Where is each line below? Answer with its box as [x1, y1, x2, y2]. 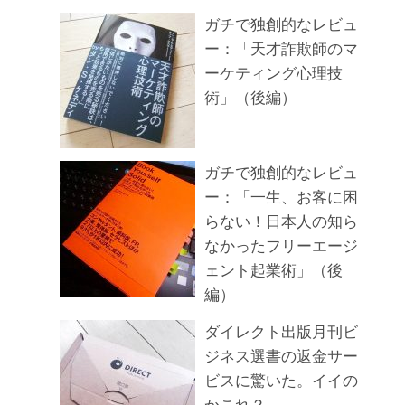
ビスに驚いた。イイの [204, 372, 358, 390]
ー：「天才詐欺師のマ [204, 40, 358, 58]
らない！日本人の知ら [204, 212, 358, 231]
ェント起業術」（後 [204, 261, 343, 279]
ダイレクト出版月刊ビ [204, 323, 358, 341]
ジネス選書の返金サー [204, 347, 358, 365]
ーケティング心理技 [204, 64, 343, 82]
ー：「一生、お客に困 [204, 188, 358, 206]
